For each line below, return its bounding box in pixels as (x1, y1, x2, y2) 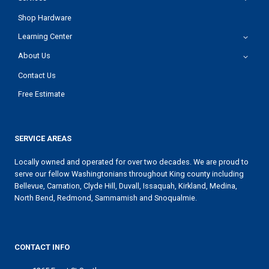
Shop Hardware (18, 13, 72, 22)
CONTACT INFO (14, 243, 70, 252)
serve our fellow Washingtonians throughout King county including (14, 169, 244, 179)
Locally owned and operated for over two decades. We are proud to (14, 157, 249, 167)
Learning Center (18, 31, 73, 41)
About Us (18, 51, 51, 61)
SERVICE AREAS (14, 134, 71, 144)
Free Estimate (18, 89, 65, 98)
